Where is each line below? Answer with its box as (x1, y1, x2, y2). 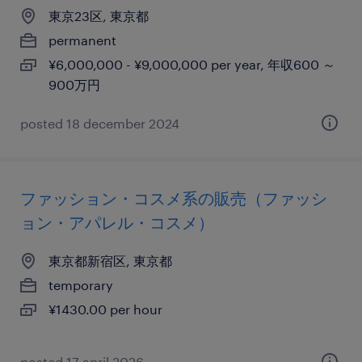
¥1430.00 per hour (48, 301, 162, 317)
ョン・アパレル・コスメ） (20, 213, 214, 232)
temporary (48, 277, 113, 293)
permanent (48, 32, 116, 48)
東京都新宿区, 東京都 (48, 253, 172, 268)
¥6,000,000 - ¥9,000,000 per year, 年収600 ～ (48, 57, 335, 72)
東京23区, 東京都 (48, 8, 149, 23)
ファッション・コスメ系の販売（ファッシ (20, 188, 327, 208)
